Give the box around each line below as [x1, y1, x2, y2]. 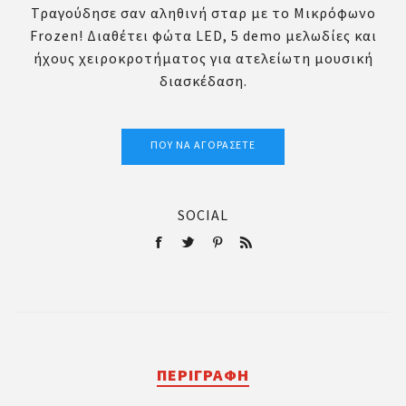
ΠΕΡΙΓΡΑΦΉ [157, 364, 249, 386]
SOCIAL [178, 206, 228, 225]
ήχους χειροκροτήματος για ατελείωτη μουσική [33, 49, 373, 68]
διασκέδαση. [159, 72, 247, 91]
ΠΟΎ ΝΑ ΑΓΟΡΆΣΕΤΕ [150, 138, 256, 152]
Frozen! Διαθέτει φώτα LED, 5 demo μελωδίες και [29, 26, 377, 45]
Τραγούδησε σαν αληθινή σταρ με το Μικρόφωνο [30, 4, 376, 23]
